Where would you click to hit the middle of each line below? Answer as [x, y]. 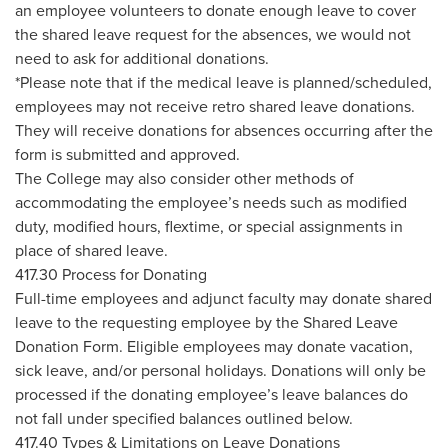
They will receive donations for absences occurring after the [224, 131]
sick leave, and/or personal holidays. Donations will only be [220, 371]
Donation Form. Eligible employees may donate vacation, [214, 347]
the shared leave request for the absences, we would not [213, 35]
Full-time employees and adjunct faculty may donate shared [223, 299]
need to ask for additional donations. [142, 59]
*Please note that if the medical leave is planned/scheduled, [223, 83]
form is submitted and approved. [127, 155]
